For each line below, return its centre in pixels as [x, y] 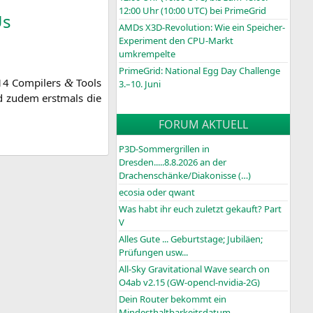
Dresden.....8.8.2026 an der [173, 162]
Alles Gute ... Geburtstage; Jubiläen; [191, 239]
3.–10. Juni [140, 84]
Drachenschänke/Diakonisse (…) [185, 176]
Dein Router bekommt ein [173, 299]
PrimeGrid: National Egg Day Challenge [199, 71]
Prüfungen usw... [153, 253]
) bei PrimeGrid [235, 11]
